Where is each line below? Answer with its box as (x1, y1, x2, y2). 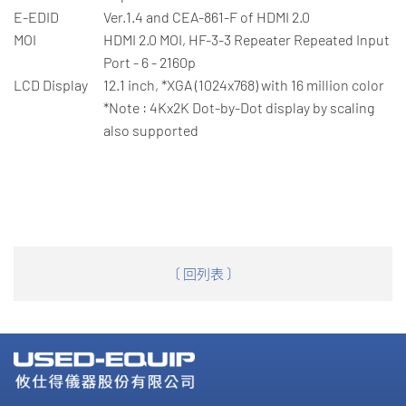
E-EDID (14, 8, 59, 26)
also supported (103, 121, 198, 140)
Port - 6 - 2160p (103, 53, 196, 72)
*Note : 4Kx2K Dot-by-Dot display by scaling (103, 99, 374, 117)
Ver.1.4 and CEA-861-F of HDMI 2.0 (103, 8, 310, 26)
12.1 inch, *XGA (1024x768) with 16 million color (103, 76, 384, 94)
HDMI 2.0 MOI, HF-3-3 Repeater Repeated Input (103, 31, 390, 49)
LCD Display (14, 76, 88, 94)
